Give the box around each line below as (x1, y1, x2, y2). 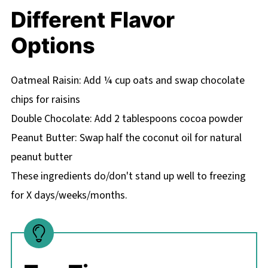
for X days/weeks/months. (10, 187, 127, 203)
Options (10, 32, 95, 59)
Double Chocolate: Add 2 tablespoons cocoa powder (10, 111, 243, 126)
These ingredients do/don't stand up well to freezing (10, 168, 246, 184)
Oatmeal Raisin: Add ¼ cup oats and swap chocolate (10, 72, 245, 88)
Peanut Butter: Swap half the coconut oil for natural (10, 130, 242, 145)
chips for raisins (10, 92, 80, 107)
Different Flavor (10, 6, 175, 33)
